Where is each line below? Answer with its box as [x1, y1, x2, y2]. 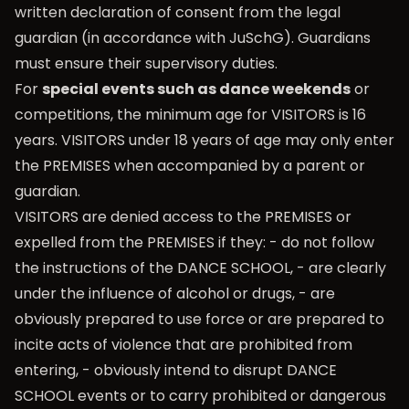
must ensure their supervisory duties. [15, 53, 278, 74]
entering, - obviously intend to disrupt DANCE [15, 360, 337, 381]
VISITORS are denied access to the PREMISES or [15, 206, 351, 227]
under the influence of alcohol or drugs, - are [15, 283, 335, 304]
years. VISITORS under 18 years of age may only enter [15, 130, 394, 151]
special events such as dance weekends [42, 79, 351, 100]
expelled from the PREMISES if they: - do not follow [15, 232, 374, 253]
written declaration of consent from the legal [15, 2, 341, 23]
